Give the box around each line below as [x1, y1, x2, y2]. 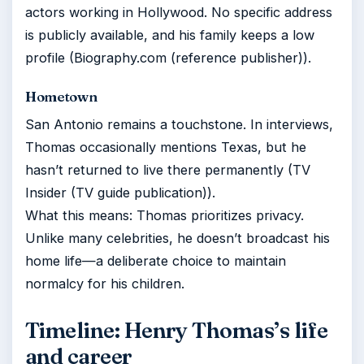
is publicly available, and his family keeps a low [25, 27, 314, 43]
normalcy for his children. [25, 275, 184, 292]
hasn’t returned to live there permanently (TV [25, 162, 310, 178]
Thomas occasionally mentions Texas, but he [25, 139, 306, 155]
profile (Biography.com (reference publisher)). [25, 50, 311, 66]
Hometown [25, 88, 97, 105]
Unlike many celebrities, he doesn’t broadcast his [25, 230, 330, 246]
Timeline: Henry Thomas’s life [25, 317, 328, 344]
